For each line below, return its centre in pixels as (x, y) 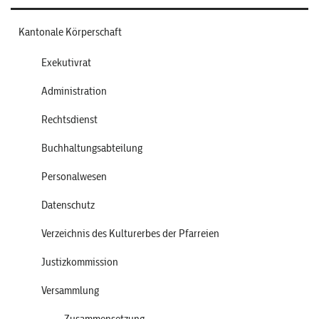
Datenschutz (68, 205)
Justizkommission (80, 262)
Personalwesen (74, 176)
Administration (74, 91)
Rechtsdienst (69, 119)
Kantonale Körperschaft (70, 32)
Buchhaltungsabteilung (92, 148)
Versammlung (70, 290)
